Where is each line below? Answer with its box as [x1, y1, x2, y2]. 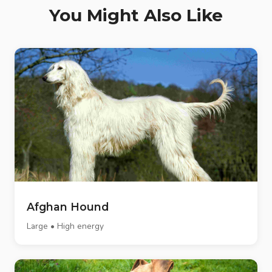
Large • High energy [27, 220, 104, 233]
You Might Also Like [49, 5, 223, 26]
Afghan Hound [27, 200, 109, 214]
